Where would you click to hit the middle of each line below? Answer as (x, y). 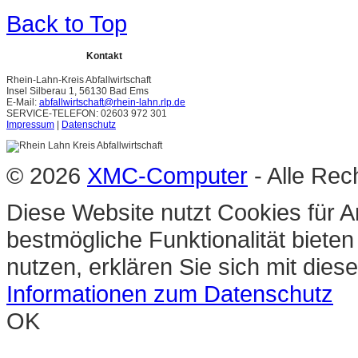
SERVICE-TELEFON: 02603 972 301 (87, 113)
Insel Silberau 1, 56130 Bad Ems (78, 91)
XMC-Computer (167, 175)
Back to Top (67, 24)
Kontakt (104, 56)
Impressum (30, 124)
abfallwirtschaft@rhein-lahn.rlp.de (112, 102)
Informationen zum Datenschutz (170, 293)
